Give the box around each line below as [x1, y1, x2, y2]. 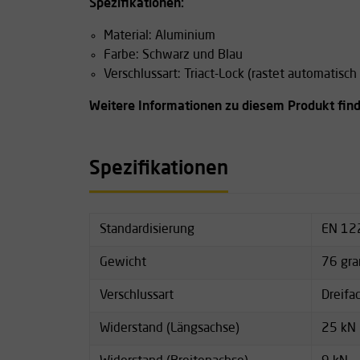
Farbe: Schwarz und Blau [104, 48, 243, 62]
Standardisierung [100, 223, 194, 236]
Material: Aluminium [104, 29, 215, 43]
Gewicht [100, 256, 146, 269]
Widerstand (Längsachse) [100, 321, 239, 335]
